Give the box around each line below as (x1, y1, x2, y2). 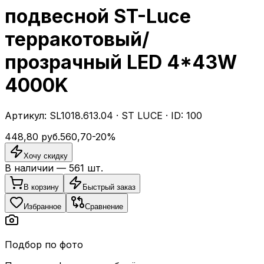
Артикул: (5, 109, 49, 121)
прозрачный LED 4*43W (5, 51, 237, 74)
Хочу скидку (24, 151, 68, 160)
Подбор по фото (5, 238, 83, 250)
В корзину (24, 182, 59, 192)
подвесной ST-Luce (5, 5, 191, 28)
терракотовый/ (5, 28, 149, 51)
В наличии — (5, 161, 69, 174)
